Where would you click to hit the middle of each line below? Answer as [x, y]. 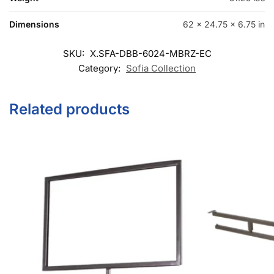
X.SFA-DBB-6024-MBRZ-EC [150, 38]
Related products [69, 93]
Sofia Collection [161, 52]
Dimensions [34, 8]
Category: [101, 52]
